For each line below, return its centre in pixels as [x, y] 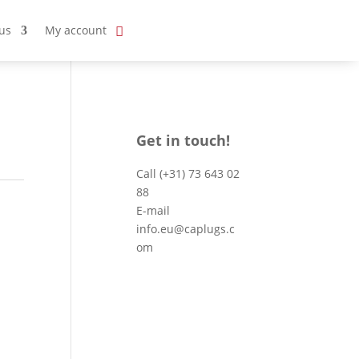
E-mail [153, 210]
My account [76, 30]
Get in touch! [184, 140]
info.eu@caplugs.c [186, 229]
